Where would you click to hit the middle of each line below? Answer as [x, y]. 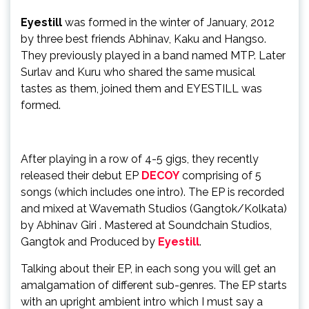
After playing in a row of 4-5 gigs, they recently [140, 159]
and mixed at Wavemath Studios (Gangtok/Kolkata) [154, 208]
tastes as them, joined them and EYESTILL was [141, 88]
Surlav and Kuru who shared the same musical [138, 72]
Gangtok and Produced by [89, 241]
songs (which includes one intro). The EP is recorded [152, 192]
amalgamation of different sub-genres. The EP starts [154, 285]
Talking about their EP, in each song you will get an [148, 268]
